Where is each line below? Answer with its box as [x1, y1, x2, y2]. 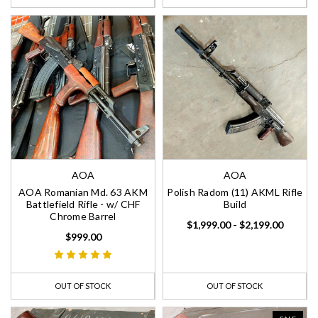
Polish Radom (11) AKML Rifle [167, 186, 303, 198]
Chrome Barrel [50, 210, 116, 222]
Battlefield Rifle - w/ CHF [26, 198, 141, 210]
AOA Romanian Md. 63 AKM [18, 186, 148, 198]
